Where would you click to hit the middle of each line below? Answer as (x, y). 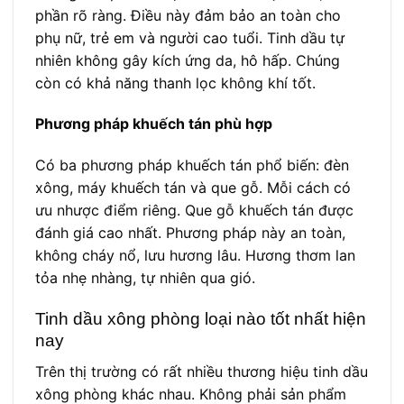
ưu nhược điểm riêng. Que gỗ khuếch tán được (194, 211)
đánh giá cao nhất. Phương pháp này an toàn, (190, 233)
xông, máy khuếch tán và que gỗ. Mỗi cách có (193, 188)
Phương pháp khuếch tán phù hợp (154, 124)
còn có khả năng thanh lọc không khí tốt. (175, 83)
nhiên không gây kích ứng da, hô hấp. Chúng (188, 60)
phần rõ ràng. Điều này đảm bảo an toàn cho (188, 15)
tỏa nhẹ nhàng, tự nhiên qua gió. (145, 278)
